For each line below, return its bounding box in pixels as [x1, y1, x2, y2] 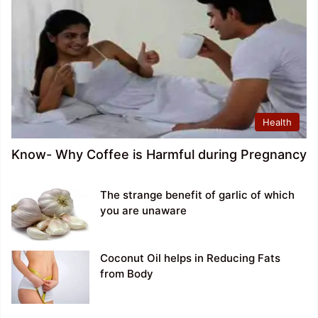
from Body [100, 266, 153, 280]
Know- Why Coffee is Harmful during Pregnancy [11, 146, 307, 162]
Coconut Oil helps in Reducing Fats [100, 251, 280, 265]
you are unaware [100, 203, 187, 217]
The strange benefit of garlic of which [100, 187, 295, 202]
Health [263, 116, 292, 128]
